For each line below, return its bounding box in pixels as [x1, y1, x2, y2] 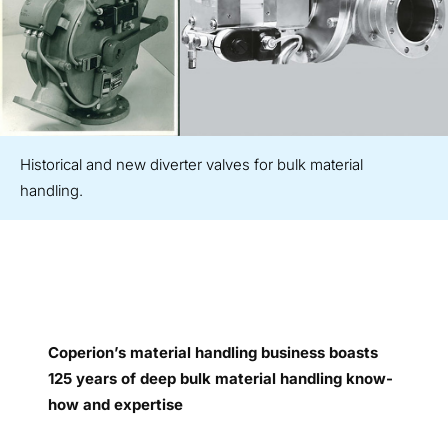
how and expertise [48, 394, 183, 414]
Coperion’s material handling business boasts [48, 342, 378, 362]
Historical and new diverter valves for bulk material [20, 154, 363, 174]
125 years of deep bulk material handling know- [48, 368, 393, 388]
